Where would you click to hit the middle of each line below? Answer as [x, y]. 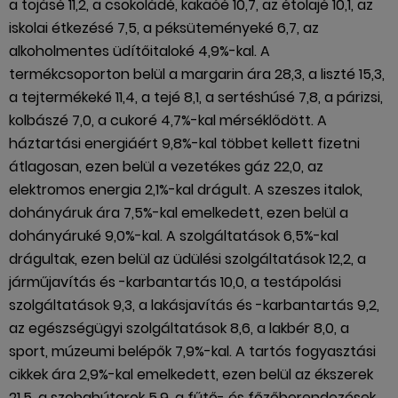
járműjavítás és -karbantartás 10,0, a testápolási [175, 283]
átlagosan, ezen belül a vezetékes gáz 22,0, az [166, 167]
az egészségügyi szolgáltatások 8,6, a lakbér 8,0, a [179, 329]
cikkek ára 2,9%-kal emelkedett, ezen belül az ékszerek [191, 375]
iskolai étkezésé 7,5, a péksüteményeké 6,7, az [164, 28]
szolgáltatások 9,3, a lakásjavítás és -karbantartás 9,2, [194, 306]
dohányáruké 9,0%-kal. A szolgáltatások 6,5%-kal [174, 236]
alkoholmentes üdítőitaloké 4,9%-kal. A [139, 52]
